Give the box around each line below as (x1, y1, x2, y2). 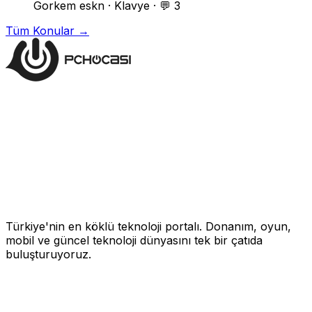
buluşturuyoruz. (6, 247, 91, 261)
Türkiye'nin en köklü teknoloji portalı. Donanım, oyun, (6, 219, 291, 233)
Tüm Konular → (6, 23, 89, 38)
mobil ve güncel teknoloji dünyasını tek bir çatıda (6, 233, 263, 247)
